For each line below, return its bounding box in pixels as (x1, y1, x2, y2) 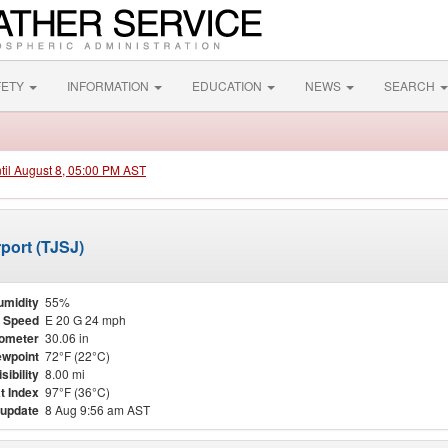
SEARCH (384, 77, 438, 94)
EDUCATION (192, 77, 265, 94)
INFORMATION (67, 77, 152, 94)
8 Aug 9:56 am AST (45, 401, 150, 418)
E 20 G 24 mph (45, 311, 126, 328)
